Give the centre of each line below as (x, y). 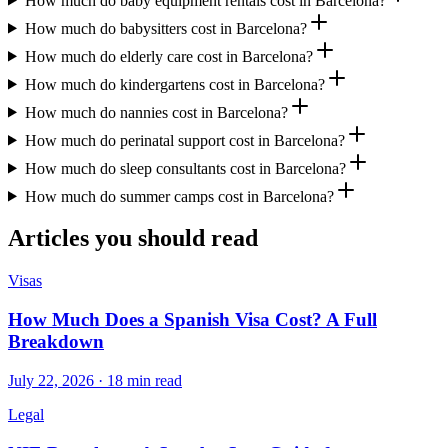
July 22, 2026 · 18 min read (95, 380)
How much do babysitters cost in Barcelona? (165, 28)
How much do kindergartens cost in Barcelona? (174, 84)
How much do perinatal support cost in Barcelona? (184, 140)
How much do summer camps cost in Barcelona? (179, 196)
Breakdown (56, 342)
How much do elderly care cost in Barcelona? (168, 56)
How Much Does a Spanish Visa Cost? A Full (192, 320)
